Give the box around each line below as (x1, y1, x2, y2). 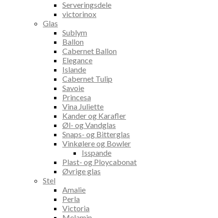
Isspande (82, 148, 111, 158)
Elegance (62, 55, 92, 65)
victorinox (62, 9, 96, 19)
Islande (62, 65, 86, 74)
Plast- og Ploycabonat (62, 157, 137, 167)
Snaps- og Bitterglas (62, 129, 130, 139)
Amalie (62, 185, 86, 195)
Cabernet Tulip (62, 74, 112, 84)
